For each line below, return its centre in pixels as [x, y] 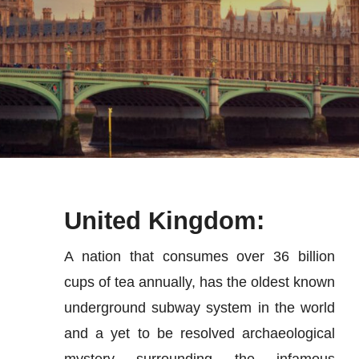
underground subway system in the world [200, 307]
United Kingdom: [164, 220]
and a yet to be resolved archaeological [200, 333]
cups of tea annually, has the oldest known [200, 282]
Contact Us [61, 98]
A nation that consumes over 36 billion [200, 256]
